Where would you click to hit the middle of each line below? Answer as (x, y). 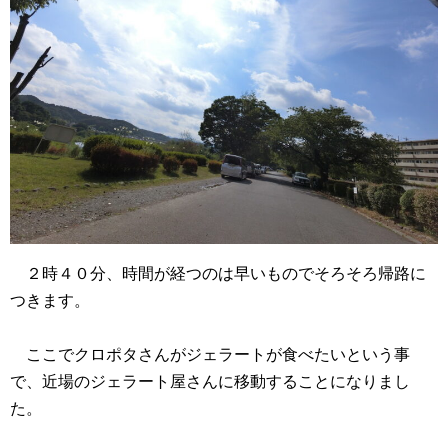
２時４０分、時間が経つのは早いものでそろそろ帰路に (218, 274)
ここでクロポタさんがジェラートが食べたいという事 (210, 355)
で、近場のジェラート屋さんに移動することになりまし (210, 382)
